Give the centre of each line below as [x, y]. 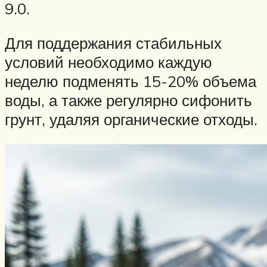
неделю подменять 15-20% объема [131, 81]
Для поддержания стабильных [113, 43]
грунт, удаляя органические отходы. [131, 119]
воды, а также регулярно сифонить [128, 100]
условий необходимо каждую [108, 62]
